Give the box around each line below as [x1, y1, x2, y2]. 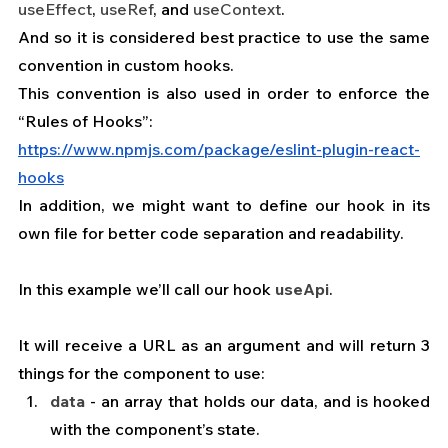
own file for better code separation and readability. [18, 223, 404, 244]
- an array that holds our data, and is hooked [85, 391, 430, 412]
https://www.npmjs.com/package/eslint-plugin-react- [18, 139, 420, 160]
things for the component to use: [18, 363, 265, 384]
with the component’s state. [50, 419, 264, 440]
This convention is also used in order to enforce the [18, 83, 430, 104]
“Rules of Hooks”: [18, 111, 153, 132]
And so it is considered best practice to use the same [18, 27, 430, 48]
